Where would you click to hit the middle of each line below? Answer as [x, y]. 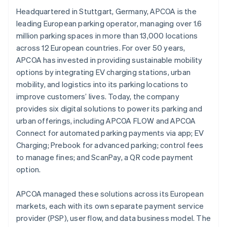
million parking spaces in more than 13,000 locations [107, 35]
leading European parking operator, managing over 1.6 [109, 23]
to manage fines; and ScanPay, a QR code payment [105, 157]
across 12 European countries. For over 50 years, [101, 47]
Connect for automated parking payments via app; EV [110, 133]
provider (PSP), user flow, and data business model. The [114, 218]
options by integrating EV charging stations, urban [104, 72]
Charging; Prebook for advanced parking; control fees [110, 145]
